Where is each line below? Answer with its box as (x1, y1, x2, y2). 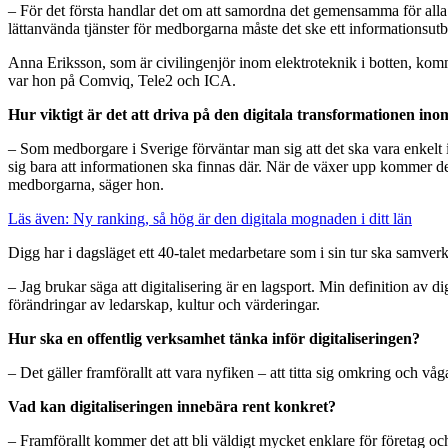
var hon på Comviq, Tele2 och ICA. (8, 72, 236, 90)
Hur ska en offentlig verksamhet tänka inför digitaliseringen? (8, 330, 420, 348)
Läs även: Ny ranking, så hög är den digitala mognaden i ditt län (8, 210, 412, 228)
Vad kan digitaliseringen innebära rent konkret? (8, 398, 336, 416)
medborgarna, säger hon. (8, 176, 164, 194)
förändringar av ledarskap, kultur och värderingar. (8, 296, 320, 314)
